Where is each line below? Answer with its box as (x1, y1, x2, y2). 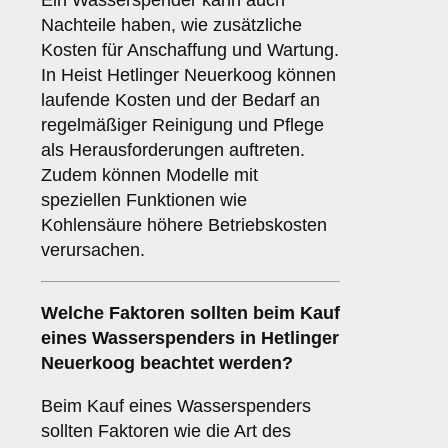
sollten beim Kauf (185, 303, 340, 324)
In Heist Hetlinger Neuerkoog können (41, 65, 336, 86)
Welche (41, 303, 109, 324)
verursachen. (41, 240, 145, 261)
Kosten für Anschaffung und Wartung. (41, 40, 339, 61)
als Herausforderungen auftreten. (41, 140, 305, 161)
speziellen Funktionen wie (41, 190, 247, 211)
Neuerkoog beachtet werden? (41, 353, 293, 374)
